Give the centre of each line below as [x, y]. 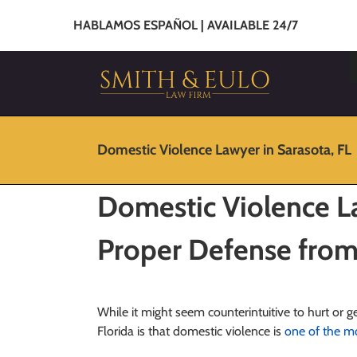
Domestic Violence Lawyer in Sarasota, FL [224, 150]
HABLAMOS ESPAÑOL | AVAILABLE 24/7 [186, 25]
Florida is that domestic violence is [190, 331]
